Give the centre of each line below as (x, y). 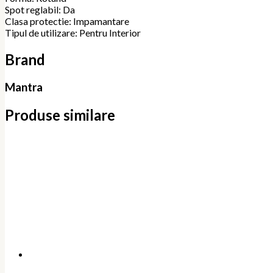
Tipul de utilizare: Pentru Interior (73, 33)
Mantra (24, 87)
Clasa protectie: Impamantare (67, 21)
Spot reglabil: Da (40, 10)
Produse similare (60, 115)
